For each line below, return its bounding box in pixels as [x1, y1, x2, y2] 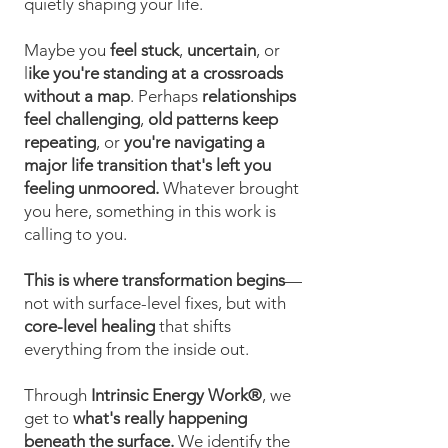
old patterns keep [144, 109, 278, 129]
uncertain [187, 40, 256, 60]
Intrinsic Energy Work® [91, 385, 262, 405]
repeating [24, 132, 96, 152]
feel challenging [24, 109, 140, 129]
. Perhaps [130, 86, 202, 106]
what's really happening [73, 408, 247, 428]
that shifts [155, 316, 231, 336]
